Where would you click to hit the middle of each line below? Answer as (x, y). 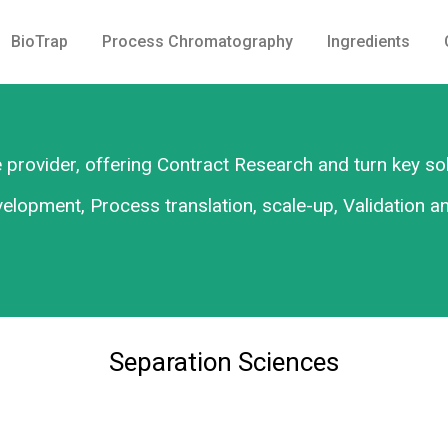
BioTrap (39, 41)
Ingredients (368, 41)
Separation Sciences (224, 362)
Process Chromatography (197, 41)
